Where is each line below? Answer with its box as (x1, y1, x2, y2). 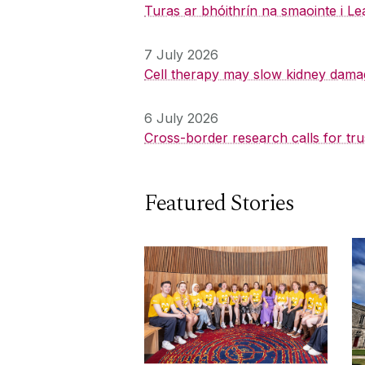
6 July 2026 (144, 109, 218, 126)
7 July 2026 (144, 46, 218, 63)
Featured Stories (144, 185, 294, 221)
